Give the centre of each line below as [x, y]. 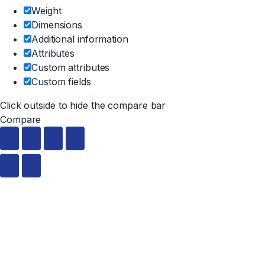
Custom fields [61, 82]
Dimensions [57, 25]
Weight [46, 11]
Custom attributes [71, 68]
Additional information [80, 39]
